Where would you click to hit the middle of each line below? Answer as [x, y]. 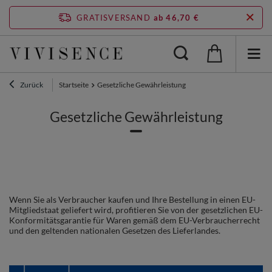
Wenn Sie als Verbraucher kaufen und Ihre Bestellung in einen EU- [132, 199]
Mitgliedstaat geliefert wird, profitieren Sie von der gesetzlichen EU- [136, 209]
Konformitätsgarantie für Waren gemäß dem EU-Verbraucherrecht [134, 220]
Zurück [31, 84]
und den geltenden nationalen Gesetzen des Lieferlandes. [115, 230]
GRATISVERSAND [114, 18]
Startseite [74, 84]
